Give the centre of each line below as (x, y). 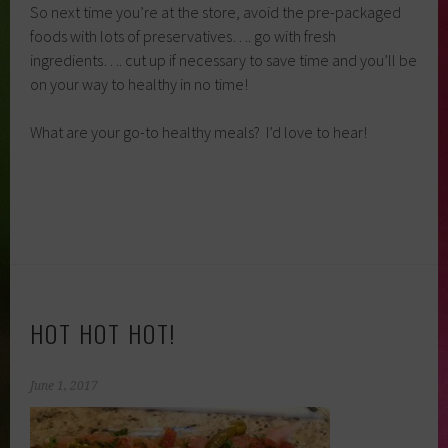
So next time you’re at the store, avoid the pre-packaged (216, 12)
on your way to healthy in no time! (139, 84)
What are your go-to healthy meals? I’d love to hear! (199, 132)
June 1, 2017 (64, 386)
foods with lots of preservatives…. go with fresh (183, 36)
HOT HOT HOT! (103, 333)
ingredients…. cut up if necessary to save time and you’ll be (224, 60)
